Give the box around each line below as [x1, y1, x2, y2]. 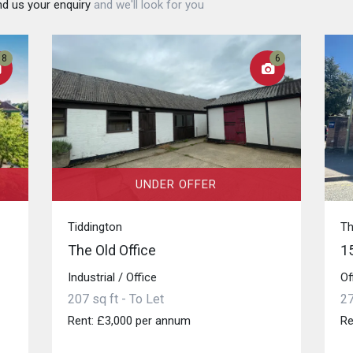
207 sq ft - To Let [67, 291, 164, 307]
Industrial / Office [67, 269, 157, 284]
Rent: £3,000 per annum [67, 313, 191, 328]
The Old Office [67, 241, 156, 258]
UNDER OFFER [136, 176, 217, 191]
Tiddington [67, 219, 122, 234]
